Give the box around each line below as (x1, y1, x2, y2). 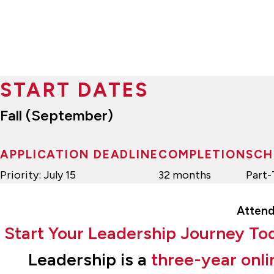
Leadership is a (28, 248, 151, 270)
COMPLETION (158, 147, 246, 161)
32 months (158, 168, 211, 182)
